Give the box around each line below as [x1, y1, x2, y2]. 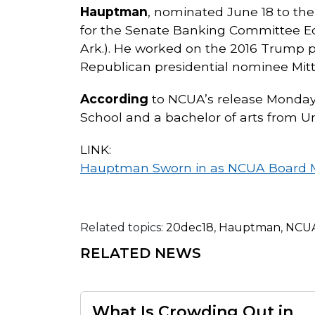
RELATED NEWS [80, 244, 201, 262]
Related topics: [80, 220, 163, 234]
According [80, 91, 148, 106]
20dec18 [166, 220, 214, 234]
